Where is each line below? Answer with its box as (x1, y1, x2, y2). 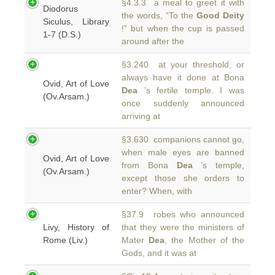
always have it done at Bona (122, 72, 244, 82)
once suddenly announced (122, 98, 244, 108)
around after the (122, 36, 184, 46)
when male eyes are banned (122, 147, 244, 157)
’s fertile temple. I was (137, 85, 244, 95)
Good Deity (196, 10, 244, 20)
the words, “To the (122, 10, 196, 20)
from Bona (122, 160, 177, 170)
